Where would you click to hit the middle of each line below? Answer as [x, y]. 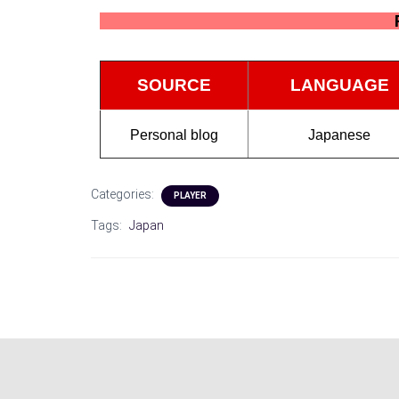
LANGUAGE [339, 85]
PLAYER [190, 195]
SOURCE [174, 85]
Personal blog [174, 135]
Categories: [124, 194]
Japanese [339, 135]
